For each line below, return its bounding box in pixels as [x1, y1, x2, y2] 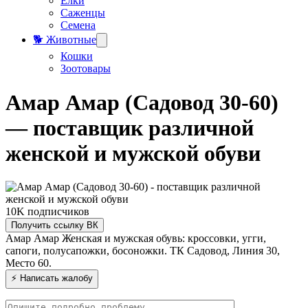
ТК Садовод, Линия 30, [170, 245, 280, 257]
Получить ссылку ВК [11, 220, 98, 231]
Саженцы [60, 7, 105, 19]
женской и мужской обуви [5, 140, 261, 166]
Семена [60, 19, 96, 32]
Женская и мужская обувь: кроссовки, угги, [62, 232, 266, 245]
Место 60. [5, 257, 52, 269]
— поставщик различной [5, 115, 254, 140]
